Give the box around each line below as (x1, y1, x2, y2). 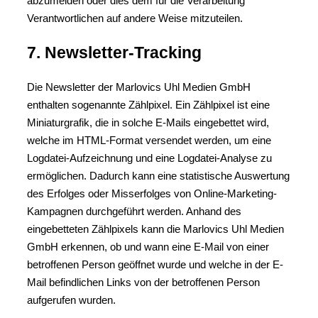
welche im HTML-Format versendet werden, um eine (27, 134, 271, 146)
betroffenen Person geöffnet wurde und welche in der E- (27, 258, 283, 270)
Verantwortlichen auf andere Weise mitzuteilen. (27, 12, 243, 24)
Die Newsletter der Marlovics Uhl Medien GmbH (27, 81, 251, 93)
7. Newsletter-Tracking (27, 43, 202, 62)
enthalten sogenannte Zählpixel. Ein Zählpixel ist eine (27, 99, 270, 111)
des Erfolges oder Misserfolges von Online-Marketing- (27, 187, 277, 199)
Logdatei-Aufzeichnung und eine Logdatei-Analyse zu (27, 152, 272, 164)
